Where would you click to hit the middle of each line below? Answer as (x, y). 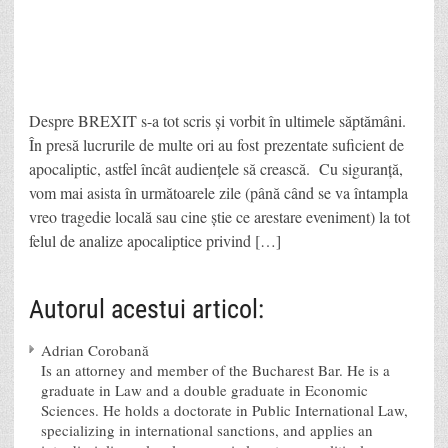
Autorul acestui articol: (146, 308)
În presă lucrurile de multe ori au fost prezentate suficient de (216, 144)
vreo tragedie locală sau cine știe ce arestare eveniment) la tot (219, 216)
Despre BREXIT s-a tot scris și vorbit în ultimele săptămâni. (217, 120)
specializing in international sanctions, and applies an (207, 429)
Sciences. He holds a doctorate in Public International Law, (224, 409)
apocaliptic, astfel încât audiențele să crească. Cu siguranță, (216, 168)
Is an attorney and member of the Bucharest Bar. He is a (215, 369)
